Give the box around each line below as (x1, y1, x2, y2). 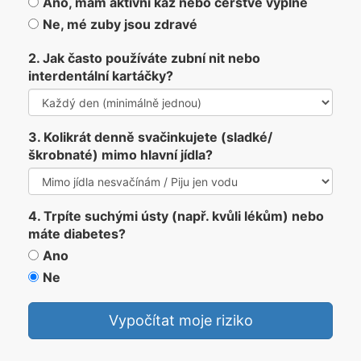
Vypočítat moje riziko (108, 312, 253, 330)
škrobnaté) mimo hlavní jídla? (28, 147, 213, 164)
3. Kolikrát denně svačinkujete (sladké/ (28, 129, 272, 146)
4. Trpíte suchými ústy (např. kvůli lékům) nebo (28, 208, 324, 225)
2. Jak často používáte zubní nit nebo (28, 50, 260, 67)
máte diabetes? (28, 226, 126, 243)
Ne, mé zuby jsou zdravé (43, 16, 197, 33)
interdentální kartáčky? (28, 68, 173, 85)
